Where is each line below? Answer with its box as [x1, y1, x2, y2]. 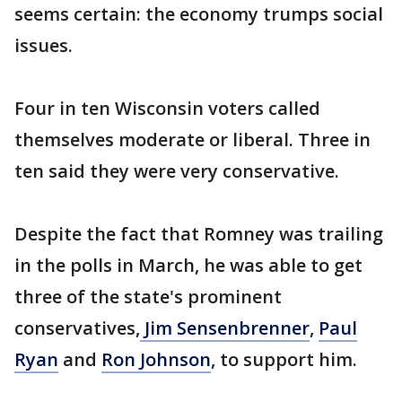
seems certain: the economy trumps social [14, 2, 383, 26]
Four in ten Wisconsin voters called [14, 96, 320, 120]
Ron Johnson [101, 347, 211, 371]
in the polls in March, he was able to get [14, 253, 363, 277]
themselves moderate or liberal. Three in [14, 127, 371, 152]
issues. [14, 33, 73, 57]
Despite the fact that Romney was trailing [14, 222, 383, 246]
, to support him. [211, 347, 357, 371]
